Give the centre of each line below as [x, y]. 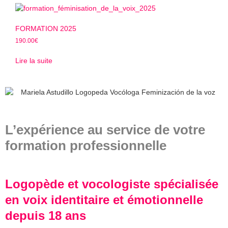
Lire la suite [34, 60]
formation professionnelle [86, 145]
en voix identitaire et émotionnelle [104, 199]
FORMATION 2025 [46, 28]
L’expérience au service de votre [105, 130]
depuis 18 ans [46, 215]
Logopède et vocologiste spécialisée [112, 184]
